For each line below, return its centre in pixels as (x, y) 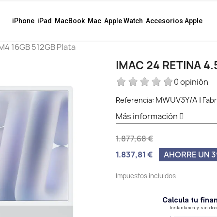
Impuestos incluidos (146, 176)
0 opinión (191, 82)
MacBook (70, 21)
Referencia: (135, 100)
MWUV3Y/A (177, 100)
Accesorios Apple (174, 21)
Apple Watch (124, 21)
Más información (147, 116)
